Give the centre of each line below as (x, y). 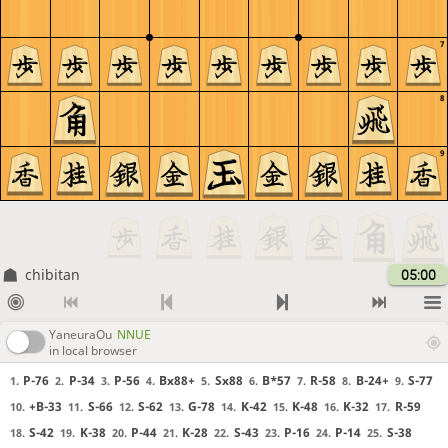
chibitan (52, 274)
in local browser (93, 350)
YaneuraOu (80, 334)
